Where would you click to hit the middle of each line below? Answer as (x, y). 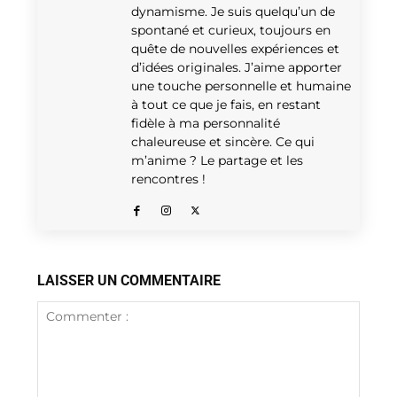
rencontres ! (168, 179)
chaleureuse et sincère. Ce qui (223, 141)
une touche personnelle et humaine (241, 86)
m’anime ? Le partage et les (217, 160)
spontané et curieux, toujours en (231, 30)
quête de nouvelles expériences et (235, 48)
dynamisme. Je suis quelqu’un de (233, 11)
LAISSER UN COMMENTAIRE (129, 280)
